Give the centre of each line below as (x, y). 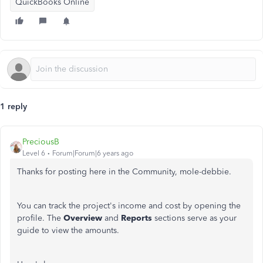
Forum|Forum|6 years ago (93, 153)
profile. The (40, 218)
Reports (138, 218)
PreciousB (41, 142)
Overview (84, 218)
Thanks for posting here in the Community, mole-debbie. (124, 172)
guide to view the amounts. (68, 230)
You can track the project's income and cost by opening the (129, 206)
